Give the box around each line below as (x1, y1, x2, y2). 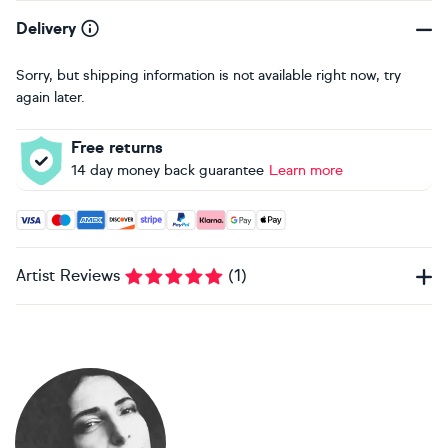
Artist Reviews (16, 265, 120, 285)
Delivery (16, 18, 76, 38)
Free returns (71, 137, 163, 157)
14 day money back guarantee (71, 161, 264, 179)
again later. (16, 88, 85, 106)
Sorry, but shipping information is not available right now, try (16, 66, 401, 84)
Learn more (269, 161, 343, 179)
